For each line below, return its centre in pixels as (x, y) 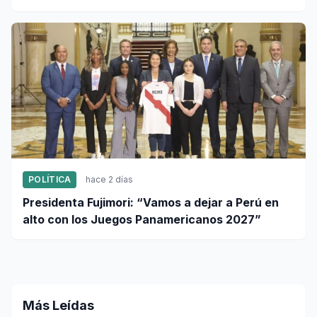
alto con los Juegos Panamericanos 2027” (142, 219)
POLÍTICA (50, 179)
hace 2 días (110, 179)
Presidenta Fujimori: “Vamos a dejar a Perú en (151, 202)
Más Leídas (58, 305)
